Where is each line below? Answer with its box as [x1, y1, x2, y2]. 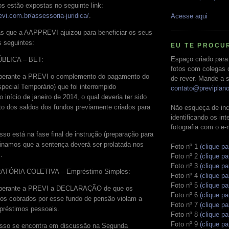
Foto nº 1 [171, 142, 200, 150]
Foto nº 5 [171, 181, 200, 189]
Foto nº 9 [171, 220, 200, 228]
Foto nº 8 [171, 210, 200, 218]
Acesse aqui [171, 12, 208, 20]
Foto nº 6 [171, 191, 200, 199]
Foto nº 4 [171, 171, 200, 179]
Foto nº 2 [171, 152, 200, 160]
